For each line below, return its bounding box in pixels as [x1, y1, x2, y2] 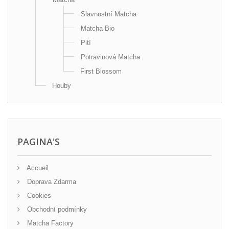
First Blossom [80, 67, 122, 75]
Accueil [25, 164, 49, 172]
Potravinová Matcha [81, 53, 140, 61]
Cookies [25, 192, 51, 199]
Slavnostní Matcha [81, 10, 136, 18]
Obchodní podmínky [25, 205, 87, 213]
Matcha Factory [25, 219, 74, 227]
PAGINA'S [17, 135, 60, 148]
